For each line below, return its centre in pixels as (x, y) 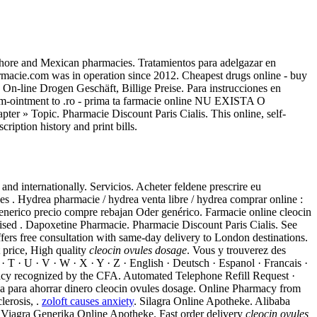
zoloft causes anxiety (88, 301)
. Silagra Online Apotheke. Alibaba (212, 301)
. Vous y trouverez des (236, 250)
